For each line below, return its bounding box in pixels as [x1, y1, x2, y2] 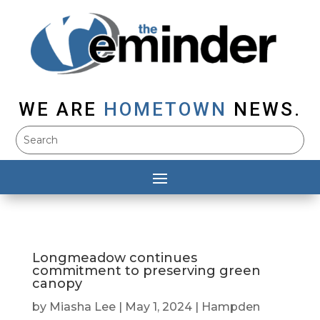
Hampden [201, 300, 260, 314]
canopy [31, 276, 82, 292]
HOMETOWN [97, 99, 234, 121]
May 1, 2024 [124, 300, 192, 314]
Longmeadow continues [31, 250, 197, 266]
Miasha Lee [49, 300, 116, 314]
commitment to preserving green [31, 263, 261, 279]
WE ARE [19, 99, 97, 121]
